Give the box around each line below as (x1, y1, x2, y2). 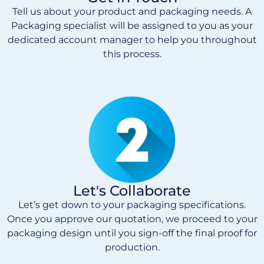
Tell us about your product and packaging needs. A (12, 5, 252, 17)
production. (104, 242, 160, 253)
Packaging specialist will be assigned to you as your (11, 19, 253, 31)
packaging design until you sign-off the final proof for (7, 227, 257, 239)
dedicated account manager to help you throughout (7, 34, 257, 45)
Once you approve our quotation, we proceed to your (6, 213, 258, 225)
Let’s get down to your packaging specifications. (18, 199, 246, 211)
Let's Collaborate (73, 182, 191, 200)
